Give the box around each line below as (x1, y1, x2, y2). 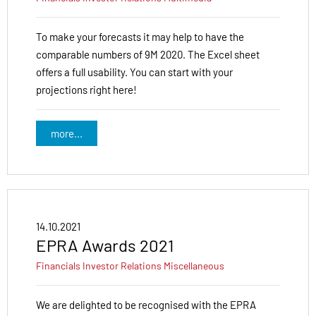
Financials (36, 259, 80, 272)
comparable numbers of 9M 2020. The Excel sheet (36, 48, 260, 61)
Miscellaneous (164, 259, 224, 272)
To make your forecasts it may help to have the (36, 30, 244, 44)
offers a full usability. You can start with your (36, 66, 233, 79)
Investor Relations (83, 259, 162, 272)
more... (50, 126, 83, 140)
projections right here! (36, 83, 137, 97)
